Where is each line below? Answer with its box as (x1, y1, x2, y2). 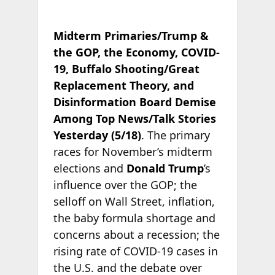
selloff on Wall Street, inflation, (53, 193, 215, 209)
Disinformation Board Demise (53, 94, 216, 109)
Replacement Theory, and (53, 77, 194, 93)
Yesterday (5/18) (53, 127, 141, 142)
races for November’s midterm (53, 144, 212, 159)
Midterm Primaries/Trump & (53, 28, 209, 43)
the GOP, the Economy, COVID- (53, 44, 220, 60)
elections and (53, 160, 126, 176)
